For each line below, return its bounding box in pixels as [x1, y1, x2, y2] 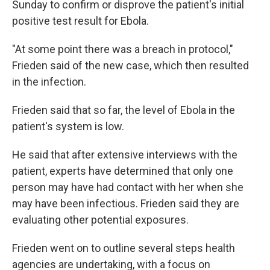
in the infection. [12, 75, 86, 88]
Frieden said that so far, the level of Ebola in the [12, 103, 235, 116]
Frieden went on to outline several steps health [12, 241, 235, 254]
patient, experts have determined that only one [12, 164, 233, 177]
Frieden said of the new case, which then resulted [12, 58, 249, 72]
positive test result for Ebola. [12, 14, 149, 27]
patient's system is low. [12, 119, 124, 133]
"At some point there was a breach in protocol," [12, 42, 233, 55]
